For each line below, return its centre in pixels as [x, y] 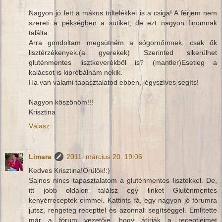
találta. [39, 33]
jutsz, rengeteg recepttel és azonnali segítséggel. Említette [123, 210]
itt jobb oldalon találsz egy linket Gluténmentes [123, 191]
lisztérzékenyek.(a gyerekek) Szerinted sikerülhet [123, 53]
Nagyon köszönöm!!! [61, 102]
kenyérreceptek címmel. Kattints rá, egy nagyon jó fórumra [123, 200]
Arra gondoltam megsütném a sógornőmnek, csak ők [123, 43]
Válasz [39, 126]
